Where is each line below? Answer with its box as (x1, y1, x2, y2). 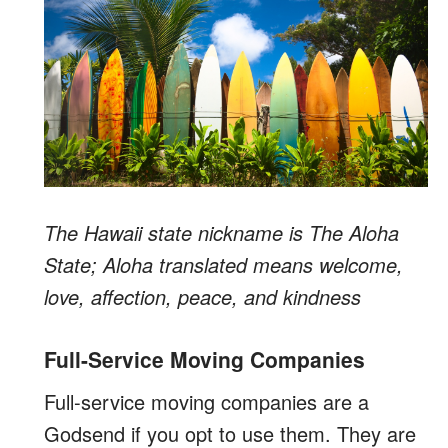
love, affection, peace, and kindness (44, 281, 361, 311)
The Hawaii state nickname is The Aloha (44, 217, 399, 247)
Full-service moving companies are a (44, 386, 369, 416)
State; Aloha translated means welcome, (44, 249, 403, 279)
